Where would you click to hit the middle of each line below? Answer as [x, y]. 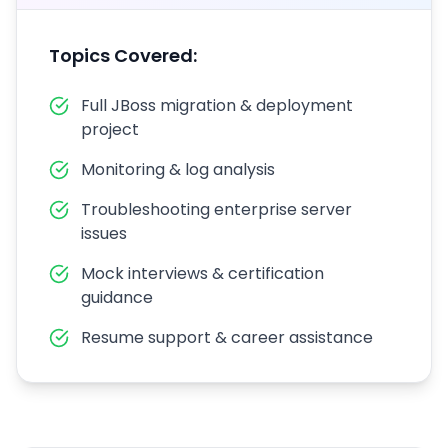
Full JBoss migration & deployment [217, 105]
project [110, 129]
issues [104, 233]
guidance [117, 297]
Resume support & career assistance [227, 337]
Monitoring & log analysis [178, 169]
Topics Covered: [123, 55]
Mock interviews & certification [202, 273]
